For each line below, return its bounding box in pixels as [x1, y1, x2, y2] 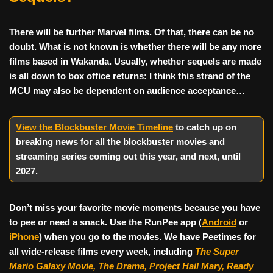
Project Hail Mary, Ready [149, 261, 253, 272]
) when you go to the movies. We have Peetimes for [39, 232, 256, 243]
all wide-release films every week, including [9, 246, 195, 257]
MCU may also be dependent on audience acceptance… [9, 85, 245, 96]
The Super [195, 246, 239, 257]
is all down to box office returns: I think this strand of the [9, 71, 250, 82]
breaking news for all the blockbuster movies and [16, 136, 225, 147]
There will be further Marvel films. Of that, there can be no [9, 27, 254, 38]
